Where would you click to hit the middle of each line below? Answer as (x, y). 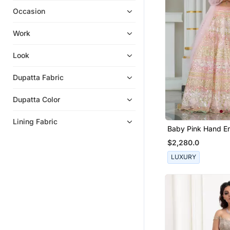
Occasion (29, 11)
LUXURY (183, 157)
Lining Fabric (35, 122)
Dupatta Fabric (38, 78)
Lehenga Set (188, 137)
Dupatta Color (36, 100)
